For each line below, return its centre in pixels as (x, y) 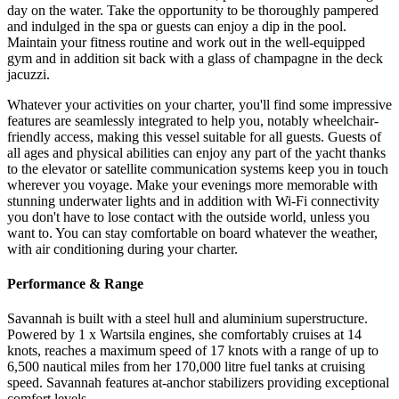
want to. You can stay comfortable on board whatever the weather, (192, 232)
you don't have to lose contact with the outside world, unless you (188, 216)
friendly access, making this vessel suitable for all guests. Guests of (194, 136)
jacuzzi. (28, 74)
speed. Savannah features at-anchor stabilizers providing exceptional (198, 383)
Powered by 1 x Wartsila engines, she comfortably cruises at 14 (184, 335)
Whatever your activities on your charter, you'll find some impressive (199, 104)
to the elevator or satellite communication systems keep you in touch (198, 168)
